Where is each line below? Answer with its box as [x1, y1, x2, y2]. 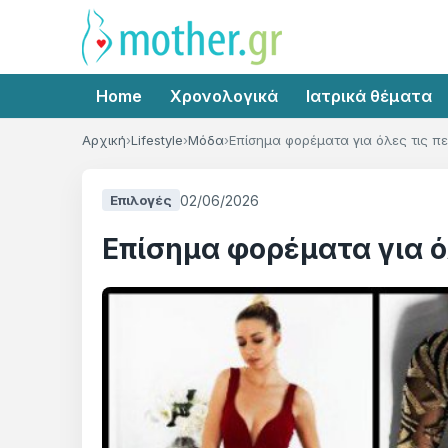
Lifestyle [131, 132, 183, 148]
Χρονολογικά [170, 86, 278, 106]
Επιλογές [110, 192, 172, 208]
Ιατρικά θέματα [306, 86, 432, 106]
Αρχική [82, 132, 126, 148]
